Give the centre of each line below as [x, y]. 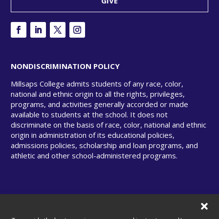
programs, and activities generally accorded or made [100, 104]
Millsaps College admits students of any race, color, [97, 84]
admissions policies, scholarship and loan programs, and [105, 145]
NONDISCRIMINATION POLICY [66, 66]
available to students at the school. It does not [89, 115]
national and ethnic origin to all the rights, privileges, [98, 94]
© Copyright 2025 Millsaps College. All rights [92, 208]
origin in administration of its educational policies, [93, 135]
